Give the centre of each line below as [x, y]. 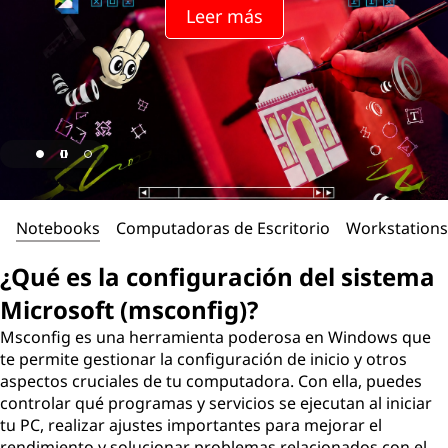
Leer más [224, 16]
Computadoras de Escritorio [223, 228]
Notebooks [58, 228]
